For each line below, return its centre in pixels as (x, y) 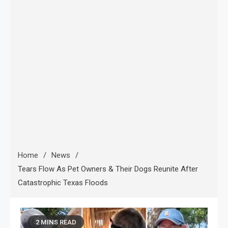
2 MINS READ (56, 222)
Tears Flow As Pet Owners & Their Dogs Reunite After (108, 169)
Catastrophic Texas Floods (63, 183)
